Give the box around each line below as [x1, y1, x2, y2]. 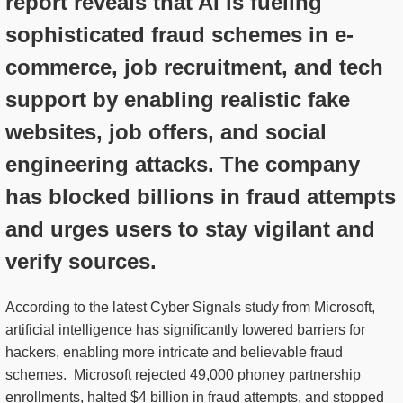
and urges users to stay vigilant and [5, 217, 375, 242]
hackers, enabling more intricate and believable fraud [5, 345, 343, 361]
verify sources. [5, 249, 157, 274]
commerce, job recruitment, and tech [5, 55, 383, 80]
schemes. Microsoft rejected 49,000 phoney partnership [5, 367, 361, 383]
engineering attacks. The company [5, 152, 360, 177]
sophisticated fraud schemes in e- [5, 22, 354, 48]
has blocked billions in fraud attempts [5, 184, 396, 210]
